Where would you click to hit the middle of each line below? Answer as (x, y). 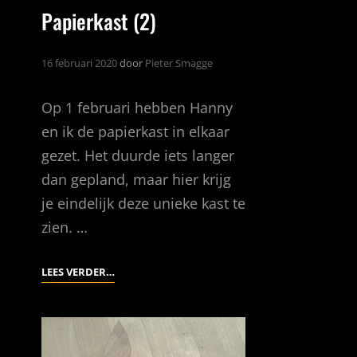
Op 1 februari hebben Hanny (137, 108)
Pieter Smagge (179, 63)
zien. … (65, 227)
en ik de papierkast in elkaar (135, 131)
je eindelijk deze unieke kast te (143, 203)
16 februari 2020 (79, 63)
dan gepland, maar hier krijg (136, 179)
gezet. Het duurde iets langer (138, 155)
